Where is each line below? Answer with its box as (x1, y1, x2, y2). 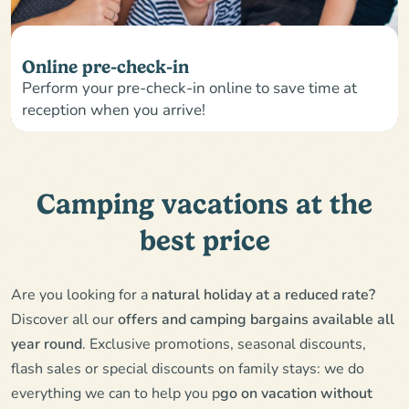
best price (139, 224, 270, 257)
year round (11, 332, 82, 352)
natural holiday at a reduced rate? (152, 283, 375, 303)
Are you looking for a (11, 283, 152, 303)
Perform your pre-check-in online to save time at (22, 76, 357, 98)
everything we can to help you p (11, 382, 220, 402)
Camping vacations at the (37, 187, 372, 221)
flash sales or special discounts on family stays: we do (11, 357, 364, 377)
